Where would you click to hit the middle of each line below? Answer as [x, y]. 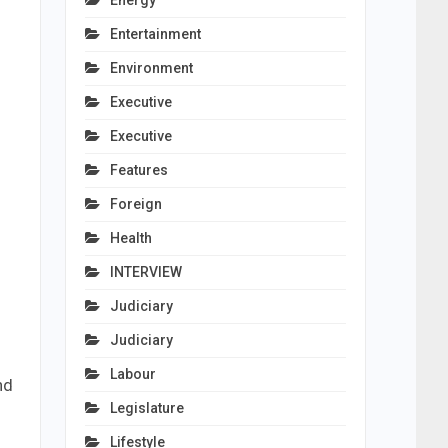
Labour [132, 374]
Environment [151, 68]
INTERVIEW [145, 272]
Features [138, 170]
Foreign [135, 204]
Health [130, 238]
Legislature [146, 408]
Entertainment [155, 34]
